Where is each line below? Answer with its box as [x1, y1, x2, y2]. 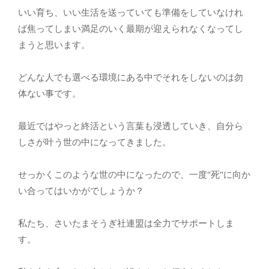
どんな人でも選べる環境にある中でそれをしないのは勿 [18, 72, 243, 82]
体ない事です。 [18, 88, 81, 98]
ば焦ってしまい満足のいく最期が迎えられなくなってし [18, 23, 243, 34]
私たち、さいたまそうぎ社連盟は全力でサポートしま [18, 218, 234, 228]
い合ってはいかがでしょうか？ [18, 186, 144, 196]
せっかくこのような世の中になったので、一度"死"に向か [18, 169, 250, 180]
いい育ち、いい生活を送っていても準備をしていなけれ [18, 7, 243, 17]
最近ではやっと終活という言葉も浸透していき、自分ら [18, 121, 243, 131]
